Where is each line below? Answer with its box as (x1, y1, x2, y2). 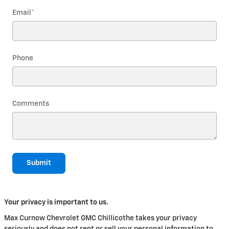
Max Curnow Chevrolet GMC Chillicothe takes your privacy (4, 215, 197, 222)
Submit (27, 159, 51, 167)
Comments (12, 100, 49, 107)
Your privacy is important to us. (4, 199, 108, 207)
